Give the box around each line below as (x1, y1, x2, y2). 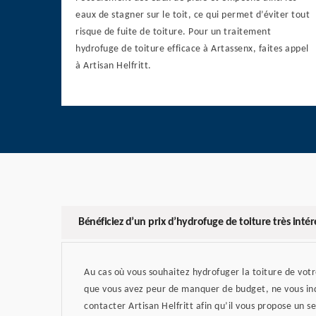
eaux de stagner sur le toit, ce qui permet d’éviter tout (75, 10, 310, 21)
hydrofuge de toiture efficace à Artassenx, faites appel (75, 44, 309, 55)
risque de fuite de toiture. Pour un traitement (75, 27, 271, 38)
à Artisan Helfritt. (75, 61, 152, 72)
